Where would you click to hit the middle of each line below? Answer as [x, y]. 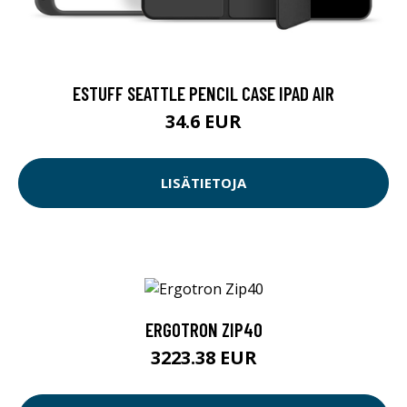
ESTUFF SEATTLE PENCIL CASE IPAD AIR [203, 93]
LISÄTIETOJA [203, 183]
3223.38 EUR [203, 358]
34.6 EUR [203, 121]
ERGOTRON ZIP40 [203, 330]
